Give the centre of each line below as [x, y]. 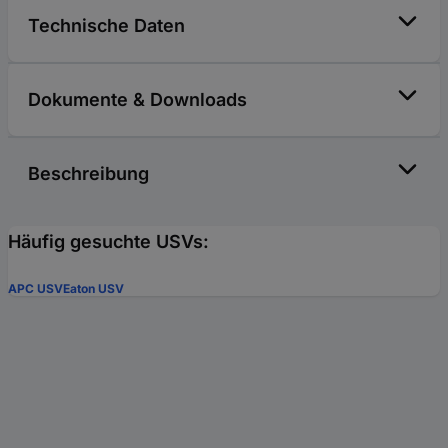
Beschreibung [88, 174]
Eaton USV [93, 289]
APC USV [35, 289]
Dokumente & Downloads [137, 100]
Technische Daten [106, 26]
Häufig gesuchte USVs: [108, 242]
